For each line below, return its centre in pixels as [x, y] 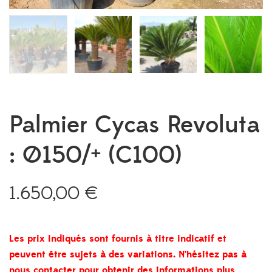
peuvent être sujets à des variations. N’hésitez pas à [128, 255]
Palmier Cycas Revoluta [134, 125]
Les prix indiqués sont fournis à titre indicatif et [118, 239]
